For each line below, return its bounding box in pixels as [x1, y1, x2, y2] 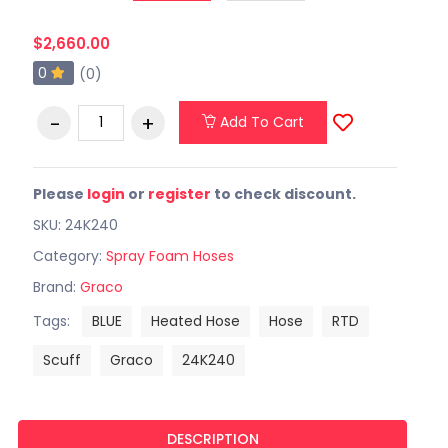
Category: [32, 245, 106, 266]
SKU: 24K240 [32, 214, 118, 235]
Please [32, 183, 87, 204]
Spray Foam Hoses [105, 245, 234, 266]
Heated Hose [150, 310, 240, 331]
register [147, 183, 211, 204]
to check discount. [210, 183, 356, 204]
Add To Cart [215, 112, 304, 133]
